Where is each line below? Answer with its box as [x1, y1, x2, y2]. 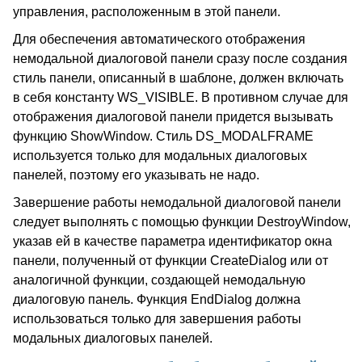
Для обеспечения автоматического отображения [13, 32, 305, 46]
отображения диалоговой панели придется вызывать [13, 110, 333, 124]
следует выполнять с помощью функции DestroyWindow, [13, 215, 351, 229]
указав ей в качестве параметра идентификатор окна [13, 234, 332, 248]
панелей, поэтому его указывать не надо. [13, 168, 259, 182]
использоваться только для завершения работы [13, 312, 301, 326]
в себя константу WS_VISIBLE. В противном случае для [13, 90, 348, 104]
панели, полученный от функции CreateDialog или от [13, 254, 328, 267]
